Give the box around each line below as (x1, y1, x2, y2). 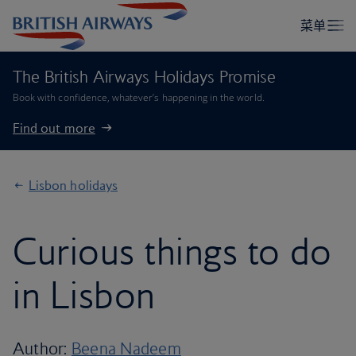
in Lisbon (13, 273, 165, 317)
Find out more (13, 120, 95, 136)
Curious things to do (13, 229, 332, 273)
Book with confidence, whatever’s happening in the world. (13, 91, 265, 104)
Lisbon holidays (29, 177, 118, 193)
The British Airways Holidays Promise (13, 67, 277, 87)
